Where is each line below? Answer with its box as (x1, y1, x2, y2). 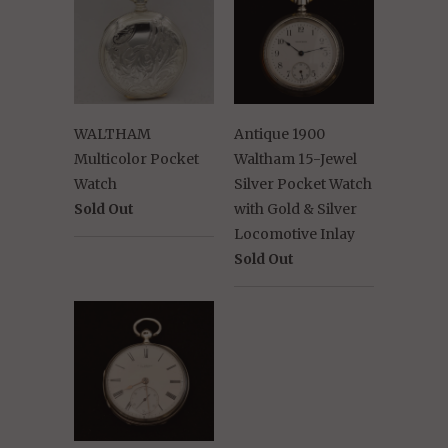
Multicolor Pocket (74, 150, 199, 168)
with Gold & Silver (234, 200, 357, 218)
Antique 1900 (234, 125, 325, 143)
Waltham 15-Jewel (234, 150, 357, 168)
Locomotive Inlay (234, 225, 355, 243)
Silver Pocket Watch (234, 175, 372, 193)
